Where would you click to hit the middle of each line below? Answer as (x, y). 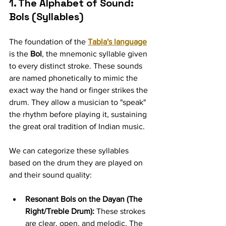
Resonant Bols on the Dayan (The (85, 199)
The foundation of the (48, 42)
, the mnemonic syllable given (96, 54)
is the (20, 54)
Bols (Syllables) (46, 17)
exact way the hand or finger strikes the (79, 90)
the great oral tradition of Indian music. (77, 126)
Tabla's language (117, 42)
